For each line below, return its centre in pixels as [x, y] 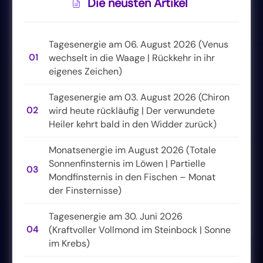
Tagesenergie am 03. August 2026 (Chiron [139, 97]
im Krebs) [69, 243]
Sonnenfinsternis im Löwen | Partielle [127, 163]
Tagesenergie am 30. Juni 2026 [116, 216]
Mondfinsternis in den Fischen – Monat [132, 177]
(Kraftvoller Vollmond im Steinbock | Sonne [140, 230]
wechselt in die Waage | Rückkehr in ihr [132, 58]
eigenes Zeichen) [85, 71]
